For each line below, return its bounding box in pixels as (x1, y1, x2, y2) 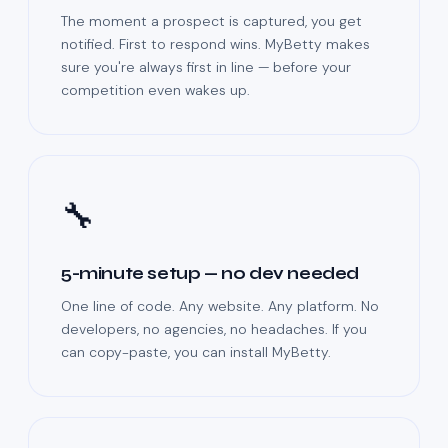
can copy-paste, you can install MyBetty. (61, 343, 331, 362)
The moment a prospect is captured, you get (61, 12, 362, 31)
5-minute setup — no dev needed (61, 263, 359, 285)
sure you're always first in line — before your (61, 58, 351, 77)
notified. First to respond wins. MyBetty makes (61, 35, 370, 54)
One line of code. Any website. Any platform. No (61, 297, 379, 316)
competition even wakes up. (61, 81, 250, 100)
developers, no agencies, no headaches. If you (61, 320, 367, 339)
